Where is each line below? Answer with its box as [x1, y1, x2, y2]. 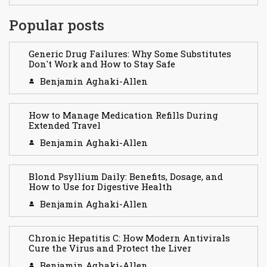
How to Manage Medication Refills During [29, 109, 218, 122]
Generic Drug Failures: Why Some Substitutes [29, 48, 231, 60]
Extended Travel [29, 119, 101, 132]
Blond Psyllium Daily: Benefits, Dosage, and [29, 170, 223, 183]
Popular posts [9, 15, 104, 35]
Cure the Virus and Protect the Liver [29, 242, 191, 254]
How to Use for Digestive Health [29, 181, 172, 193]
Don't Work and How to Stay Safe [29, 58, 175, 70]
